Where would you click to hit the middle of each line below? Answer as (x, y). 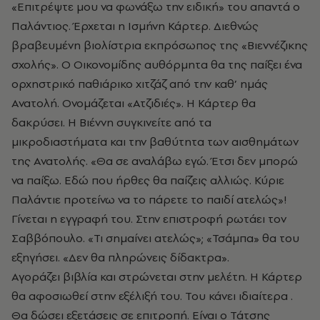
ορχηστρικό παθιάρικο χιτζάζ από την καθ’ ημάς (140, 83)
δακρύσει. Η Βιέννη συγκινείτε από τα (111, 122)
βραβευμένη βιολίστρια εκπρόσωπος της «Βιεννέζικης (160, 45)
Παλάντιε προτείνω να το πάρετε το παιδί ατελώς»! (149, 199)
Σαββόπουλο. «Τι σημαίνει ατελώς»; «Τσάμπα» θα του (155, 237)
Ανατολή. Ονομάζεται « (72, 102)
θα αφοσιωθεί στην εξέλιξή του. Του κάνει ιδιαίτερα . (152, 295)
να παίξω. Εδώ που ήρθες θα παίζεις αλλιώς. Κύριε (148, 180)
